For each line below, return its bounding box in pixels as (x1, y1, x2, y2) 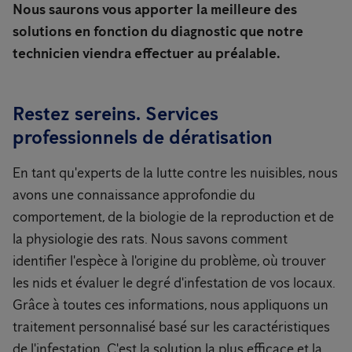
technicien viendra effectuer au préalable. (13, 45, 280, 62)
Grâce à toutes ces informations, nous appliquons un (13, 296, 328, 313)
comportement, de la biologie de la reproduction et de (13, 208, 334, 225)
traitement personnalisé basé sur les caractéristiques (13, 318, 330, 335)
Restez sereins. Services (13, 102, 218, 125)
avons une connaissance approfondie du (13, 186, 255, 203)
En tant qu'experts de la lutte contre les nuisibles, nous (13, 164, 338, 181)
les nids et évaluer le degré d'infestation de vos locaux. (13, 274, 335, 291)
